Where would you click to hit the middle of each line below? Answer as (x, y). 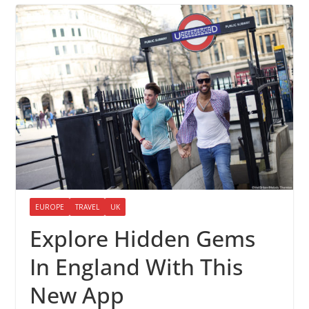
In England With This (136, 266)
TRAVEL (87, 207)
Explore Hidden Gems (142, 238)
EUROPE (49, 207)
